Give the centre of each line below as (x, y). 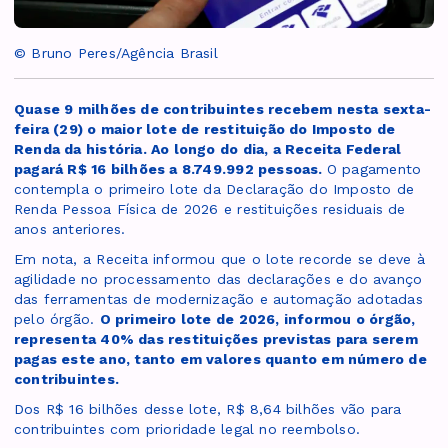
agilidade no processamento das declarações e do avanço (218, 279)
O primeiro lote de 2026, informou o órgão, (257, 319)
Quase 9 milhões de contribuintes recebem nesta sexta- (223, 109)
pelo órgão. (57, 319)
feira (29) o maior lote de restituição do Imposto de (204, 129)
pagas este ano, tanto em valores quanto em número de (220, 359)
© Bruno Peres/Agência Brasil (116, 53)
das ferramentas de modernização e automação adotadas (218, 299)
